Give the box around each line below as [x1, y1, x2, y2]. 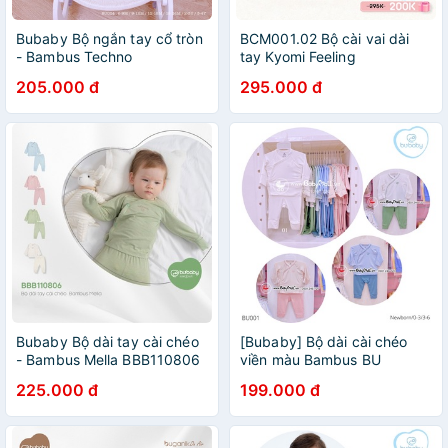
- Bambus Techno [16, 48, 133, 65]
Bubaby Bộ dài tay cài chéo [16, 333, 199, 350]
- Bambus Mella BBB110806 [16, 351, 201, 368]
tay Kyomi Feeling [240, 48, 356, 65]
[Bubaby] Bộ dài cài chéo [240, 333, 408, 350]
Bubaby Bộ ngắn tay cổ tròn [16, 30, 203, 47]
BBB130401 [16, 66, 94, 83]
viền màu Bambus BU [240, 351, 381, 368]
